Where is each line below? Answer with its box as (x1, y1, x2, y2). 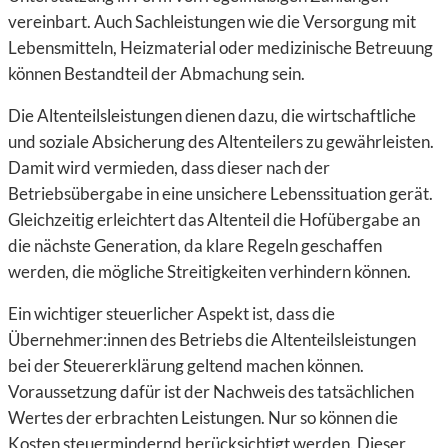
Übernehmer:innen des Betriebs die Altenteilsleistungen (8, 329, 416, 350)
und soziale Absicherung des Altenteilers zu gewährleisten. (8, 131, 434, 152)
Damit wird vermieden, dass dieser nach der (8, 157, 330, 178)
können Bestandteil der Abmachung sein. (8, 63, 305, 84)
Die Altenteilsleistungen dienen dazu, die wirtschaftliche (8, 105, 416, 126)
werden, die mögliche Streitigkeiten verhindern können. (8, 261, 411, 282)
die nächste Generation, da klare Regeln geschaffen (8, 235, 382, 256)
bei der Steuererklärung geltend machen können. (8, 355, 364, 376)
